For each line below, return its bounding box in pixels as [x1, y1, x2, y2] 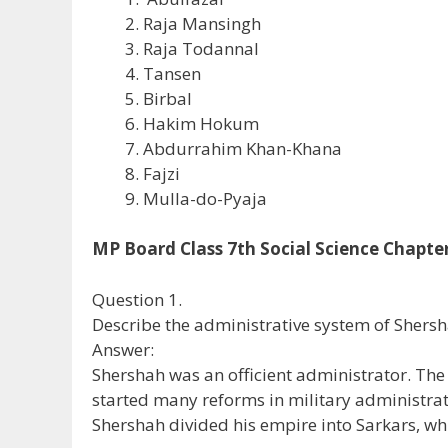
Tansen [143, 61, 201, 85]
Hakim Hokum [143, 111, 259, 135]
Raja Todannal [143, 36, 259, 60]
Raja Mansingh [143, 11, 261, 35]
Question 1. [92, 287, 182, 311]
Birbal [143, 86, 192, 110]
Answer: [92, 337, 154, 361]
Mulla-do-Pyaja [143, 186, 267, 210]
